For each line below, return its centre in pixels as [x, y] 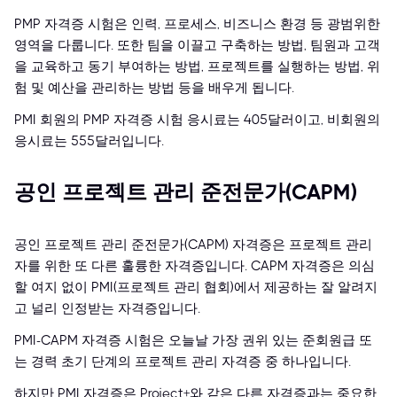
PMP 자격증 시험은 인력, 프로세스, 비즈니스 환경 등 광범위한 [197, 24]
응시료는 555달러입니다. [89, 141]
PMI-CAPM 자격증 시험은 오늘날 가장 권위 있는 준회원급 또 [193, 341]
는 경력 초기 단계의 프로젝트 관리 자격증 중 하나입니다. [183, 362]
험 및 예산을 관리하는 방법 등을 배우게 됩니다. [154, 88]
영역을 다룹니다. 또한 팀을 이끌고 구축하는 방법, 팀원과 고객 [197, 46]
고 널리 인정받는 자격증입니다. [107, 309]
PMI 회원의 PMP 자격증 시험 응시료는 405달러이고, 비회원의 [197, 120]
